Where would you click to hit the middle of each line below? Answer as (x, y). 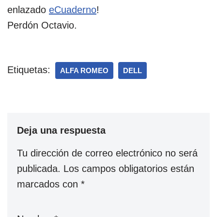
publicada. (39, 169)
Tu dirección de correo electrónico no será (107, 153)
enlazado (28, 10)
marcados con (49, 184)
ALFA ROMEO (84, 70)
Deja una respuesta (61, 130)
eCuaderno (73, 10)
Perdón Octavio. (42, 25)
